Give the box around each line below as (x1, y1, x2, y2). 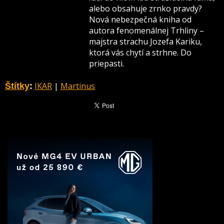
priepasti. (89, 58, 124, 69)
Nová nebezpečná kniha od (89, 14, 192, 25)
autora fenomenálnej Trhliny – (89, 25, 204, 36)
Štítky (5, 81, 29, 91)
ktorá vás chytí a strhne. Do (89, 47, 192, 58)
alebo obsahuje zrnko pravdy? (89, 3, 202, 14)
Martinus (60, 80, 95, 91)
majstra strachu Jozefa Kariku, (89, 36, 202, 47)
